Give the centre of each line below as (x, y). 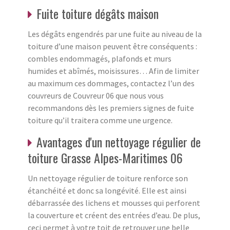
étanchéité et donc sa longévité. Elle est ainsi (107, 190)
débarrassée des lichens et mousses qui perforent (114, 203)
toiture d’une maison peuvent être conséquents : (112, 46)
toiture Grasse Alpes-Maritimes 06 (105, 157)
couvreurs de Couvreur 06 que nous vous (96, 95)
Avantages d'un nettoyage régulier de (119, 141)
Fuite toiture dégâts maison (98, 13)
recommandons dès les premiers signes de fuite (111, 108)
